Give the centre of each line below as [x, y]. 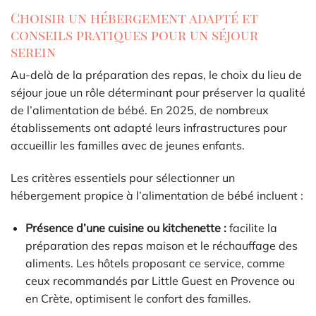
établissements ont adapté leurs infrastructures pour [149, 128]
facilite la [251, 227]
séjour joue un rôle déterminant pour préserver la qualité [158, 93]
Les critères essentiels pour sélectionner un [123, 177]
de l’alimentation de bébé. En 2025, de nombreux [140, 110]
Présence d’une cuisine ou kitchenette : [126, 227]
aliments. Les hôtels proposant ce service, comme [155, 263]
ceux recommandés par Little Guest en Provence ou [160, 280]
